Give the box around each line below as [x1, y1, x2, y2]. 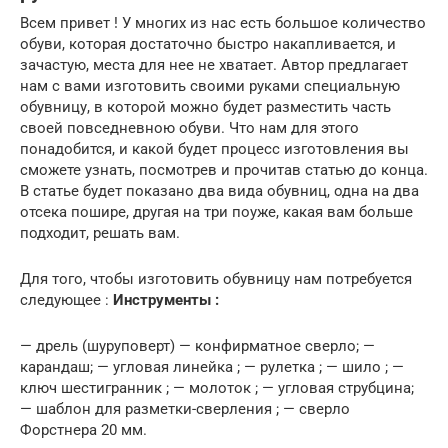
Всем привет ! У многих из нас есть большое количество [20, 13, 426, 32]
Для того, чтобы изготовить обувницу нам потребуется [20, 269, 412, 288]
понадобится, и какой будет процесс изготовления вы [20, 139, 409, 158]
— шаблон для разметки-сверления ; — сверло [20, 399, 350, 418]
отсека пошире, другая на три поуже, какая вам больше [20, 202, 413, 221]
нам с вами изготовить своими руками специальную [20, 76, 400, 95]
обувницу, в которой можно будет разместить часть [20, 97, 391, 116]
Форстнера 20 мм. [20, 420, 147, 439]
